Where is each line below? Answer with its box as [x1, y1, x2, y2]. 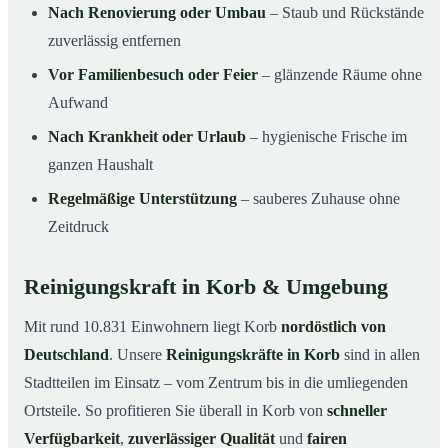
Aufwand [48, 94, 108, 112]
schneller [327, 402, 387, 420]
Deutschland [24, 346, 109, 364]
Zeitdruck [48, 218, 109, 236]
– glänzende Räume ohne [258, 66, 422, 84]
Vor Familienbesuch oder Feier [48, 66, 258, 84]
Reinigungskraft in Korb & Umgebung [24, 275, 388, 300]
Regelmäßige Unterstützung [48, 190, 237, 208]
